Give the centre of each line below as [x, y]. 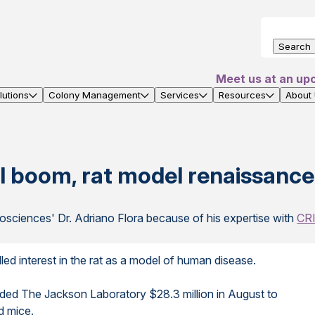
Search [295, 46]
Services [180, 95]
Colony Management [95, 95]
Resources [242, 95]
